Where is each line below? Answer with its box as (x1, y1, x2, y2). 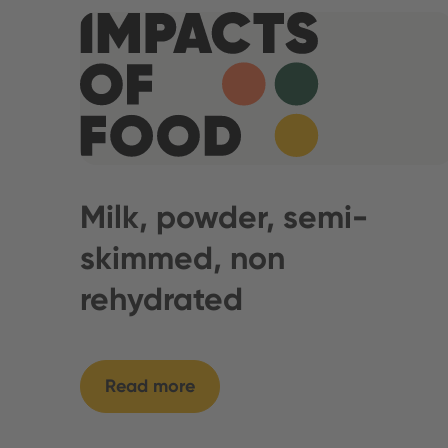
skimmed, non (80, 239, 285, 278)
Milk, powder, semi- (80, 198, 368, 237)
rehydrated (80, 280, 243, 319)
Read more (105, 375, 195, 398)
